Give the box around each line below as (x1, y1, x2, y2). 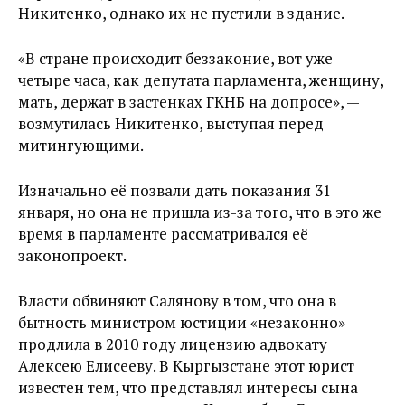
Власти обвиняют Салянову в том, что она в (18, 290, 336, 311)
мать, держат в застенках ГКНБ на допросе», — (18, 91, 359, 112)
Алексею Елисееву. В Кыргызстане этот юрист (18, 355, 354, 376)
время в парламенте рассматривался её (18, 223, 308, 244)
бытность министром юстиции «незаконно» (18, 312, 345, 333)
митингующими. (18, 135, 144, 155)
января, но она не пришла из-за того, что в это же (18, 202, 381, 222)
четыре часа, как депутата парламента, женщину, (18, 70, 383, 90)
